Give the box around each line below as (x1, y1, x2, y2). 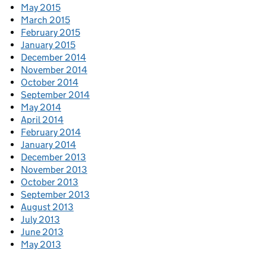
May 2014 (21, 102, 61, 113)
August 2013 (21, 201, 74, 213)
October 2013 (21, 176, 78, 188)
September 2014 (21, 89, 90, 101)
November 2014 (21, 64, 87, 76)
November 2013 (21, 164, 87, 176)
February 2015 (21, 27, 80, 39)
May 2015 (21, 2, 61, 14)
